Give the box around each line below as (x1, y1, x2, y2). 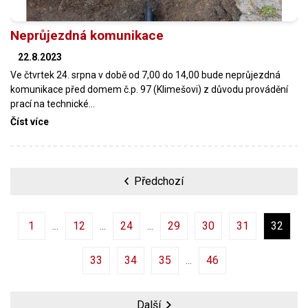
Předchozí (134, 174, 184, 188)
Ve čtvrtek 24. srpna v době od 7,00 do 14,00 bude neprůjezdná (10, 69, 280, 80)
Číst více (10, 115, 49, 127)
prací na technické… (10, 98, 95, 109)
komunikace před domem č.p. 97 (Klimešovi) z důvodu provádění (10, 83, 288, 95)
